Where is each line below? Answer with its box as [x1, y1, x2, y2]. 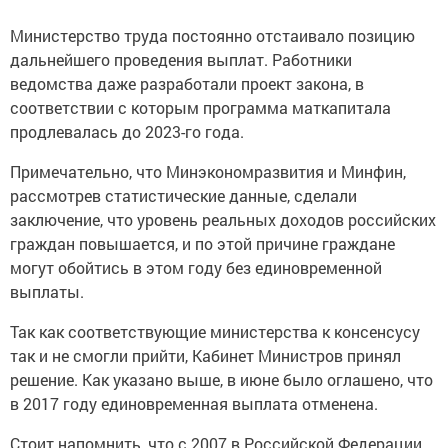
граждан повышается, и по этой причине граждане [10, 233, 395, 254]
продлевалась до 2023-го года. [10, 121, 244, 142]
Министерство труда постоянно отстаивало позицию [10, 25, 415, 46]
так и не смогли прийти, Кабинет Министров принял [10, 345, 401, 366]
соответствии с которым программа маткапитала [10, 97, 391, 118]
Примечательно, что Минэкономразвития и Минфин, [10, 161, 406, 182]
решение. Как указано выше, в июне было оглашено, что [10, 369, 433, 390]
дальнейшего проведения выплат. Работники [10, 49, 352, 70]
